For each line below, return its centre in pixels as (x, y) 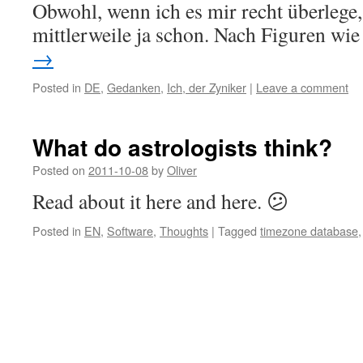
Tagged (237, 231)
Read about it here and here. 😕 (160, 201)
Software (130, 231)
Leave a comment (302, 87)
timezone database (309, 231)
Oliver (182, 170)
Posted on (59, 170)
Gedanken (134, 87)
